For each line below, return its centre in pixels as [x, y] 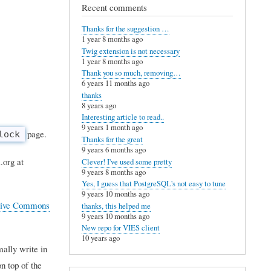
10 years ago [100, 238]
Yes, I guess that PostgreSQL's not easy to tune [153, 184]
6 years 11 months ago [115, 83]
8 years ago [99, 105]
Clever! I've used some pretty [126, 162]
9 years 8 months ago [113, 172]
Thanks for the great [112, 139]
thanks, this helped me [116, 206]
